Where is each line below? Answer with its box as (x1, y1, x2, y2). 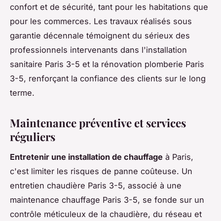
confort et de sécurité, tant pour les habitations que (10, 2, 208, 12)
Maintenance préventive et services (10, 115, 186, 131)
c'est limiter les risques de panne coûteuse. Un (10, 166, 192, 176)
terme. (10, 88, 35, 98)
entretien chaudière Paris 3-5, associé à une (10, 180, 182, 190)
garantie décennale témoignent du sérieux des (10, 31, 190, 41)
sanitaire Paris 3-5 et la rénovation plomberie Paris (10, 59, 204, 70)
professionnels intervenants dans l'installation (10, 45, 187, 55)
